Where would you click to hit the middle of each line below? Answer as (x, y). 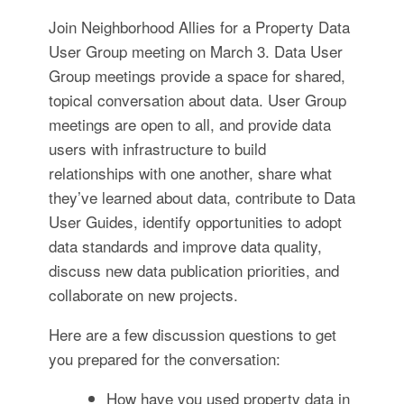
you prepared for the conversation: (164, 358)
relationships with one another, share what (190, 173)
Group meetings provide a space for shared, (197, 75)
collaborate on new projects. (143, 294)
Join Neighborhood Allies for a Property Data (199, 27)
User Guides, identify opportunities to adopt (195, 221)
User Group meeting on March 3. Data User (195, 51)
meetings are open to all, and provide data (189, 124)
